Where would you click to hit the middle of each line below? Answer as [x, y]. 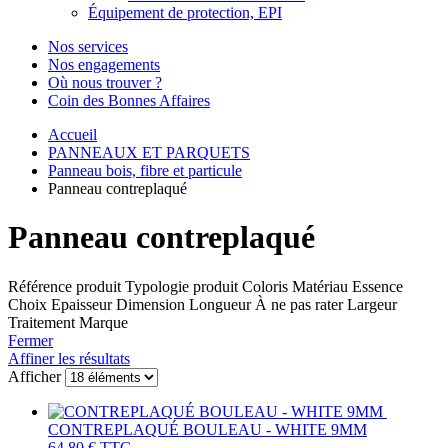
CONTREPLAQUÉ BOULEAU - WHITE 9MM [207, 429]
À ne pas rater [299, 304]
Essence [377, 286]
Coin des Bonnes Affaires [129, 100]
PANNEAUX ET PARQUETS [149, 152]
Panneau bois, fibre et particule [145, 170]
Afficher [36, 376]
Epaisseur [81, 304]
